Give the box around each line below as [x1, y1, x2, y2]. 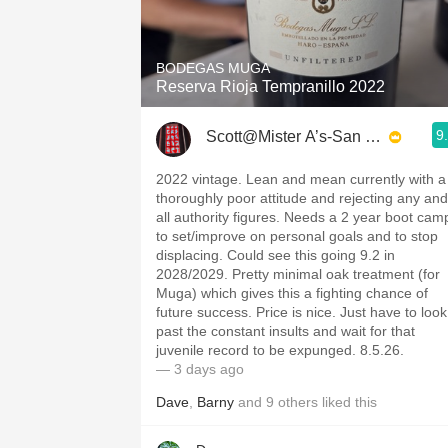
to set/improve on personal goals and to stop [156, 228, 438, 244]
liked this [318, 394, 377, 410]
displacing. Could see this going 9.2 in [156, 247, 395, 263]
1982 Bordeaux [255, 3, 365, 20]
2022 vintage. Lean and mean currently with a [156, 171, 446, 187]
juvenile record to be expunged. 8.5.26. [156, 342, 404, 358]
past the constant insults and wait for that [156, 323, 415, 339]
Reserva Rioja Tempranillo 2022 [156, 78, 385, 95]
